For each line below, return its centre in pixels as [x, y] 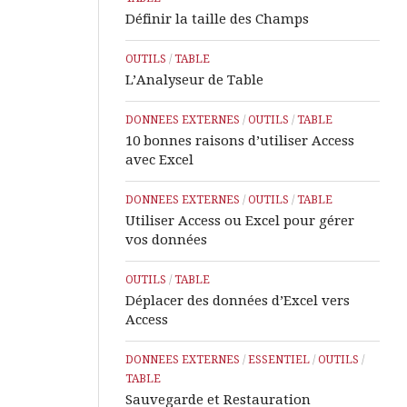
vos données [166, 240]
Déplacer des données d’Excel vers [238, 301]
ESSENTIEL [279, 360]
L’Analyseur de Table [194, 80]
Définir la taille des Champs [217, 20]
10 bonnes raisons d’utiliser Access [240, 141]
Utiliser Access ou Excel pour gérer [240, 221]
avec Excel [159, 160]
